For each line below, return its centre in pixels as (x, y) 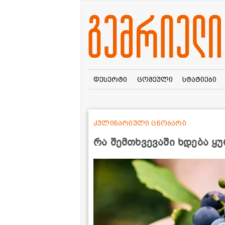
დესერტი (110, 79)
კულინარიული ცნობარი (140, 123)
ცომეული (155, 79)
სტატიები (200, 79)
